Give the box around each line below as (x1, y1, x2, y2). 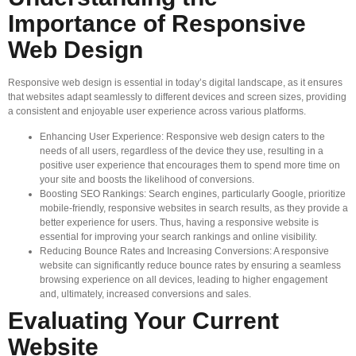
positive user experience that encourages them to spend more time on (40, 160, 340, 172)
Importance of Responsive (8, 10, 306, 37)
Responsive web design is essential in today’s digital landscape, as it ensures (8, 77, 342, 88)
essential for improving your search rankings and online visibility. (40, 231, 317, 243)
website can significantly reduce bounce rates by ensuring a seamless (40, 260, 341, 272)
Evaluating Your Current (8, 308, 279, 335)
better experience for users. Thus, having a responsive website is (40, 217, 319, 229)
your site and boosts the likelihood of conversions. (40, 174, 254, 186)
